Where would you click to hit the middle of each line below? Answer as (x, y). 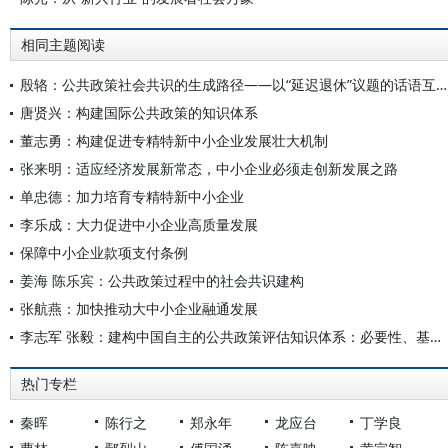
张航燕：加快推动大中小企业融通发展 (139, 308)
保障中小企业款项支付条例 (104, 252)
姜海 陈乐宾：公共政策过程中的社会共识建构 (162, 280)
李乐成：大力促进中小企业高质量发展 (139, 224)
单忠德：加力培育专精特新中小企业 (132, 196)
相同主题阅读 (63, 45)
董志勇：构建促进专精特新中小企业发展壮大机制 (174, 140)
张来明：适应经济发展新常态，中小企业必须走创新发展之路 (209, 168)
